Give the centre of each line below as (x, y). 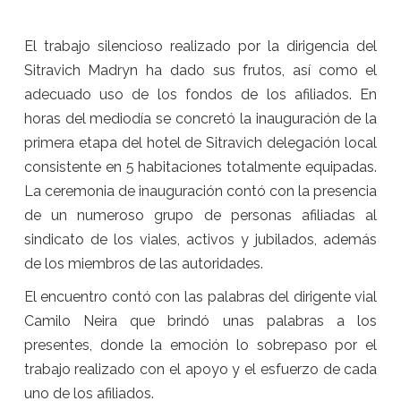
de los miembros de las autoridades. (143, 264)
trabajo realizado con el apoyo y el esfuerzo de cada (200, 370)
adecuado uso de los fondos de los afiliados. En (200, 95)
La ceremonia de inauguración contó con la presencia (200, 192)
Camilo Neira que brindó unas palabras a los (200, 321)
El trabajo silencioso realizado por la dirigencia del (200, 47)
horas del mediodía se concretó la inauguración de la (200, 119)
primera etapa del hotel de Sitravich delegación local (200, 143)
